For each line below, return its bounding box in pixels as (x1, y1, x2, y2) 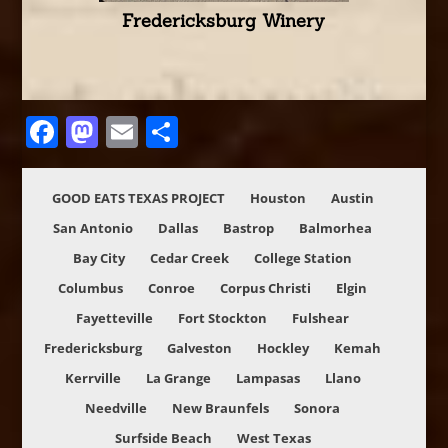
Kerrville (64, 369, 121, 388)
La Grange (145, 369, 211, 388)
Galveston (167, 339, 233, 358)
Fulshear (292, 309, 350, 328)
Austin (330, 189, 374, 208)
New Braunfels (172, 399, 270, 418)
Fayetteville (76, 309, 154, 328)
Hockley (257, 339, 310, 358)
